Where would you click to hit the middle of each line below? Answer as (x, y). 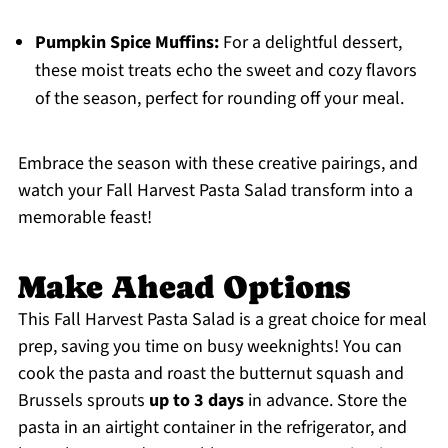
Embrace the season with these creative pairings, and (217, 164)
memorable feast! (84, 218)
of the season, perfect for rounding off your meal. (219, 99)
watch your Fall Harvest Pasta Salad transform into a (215, 191)
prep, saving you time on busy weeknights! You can (209, 347)
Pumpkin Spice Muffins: (126, 43)
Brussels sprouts (83, 401)
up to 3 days (196, 401)
